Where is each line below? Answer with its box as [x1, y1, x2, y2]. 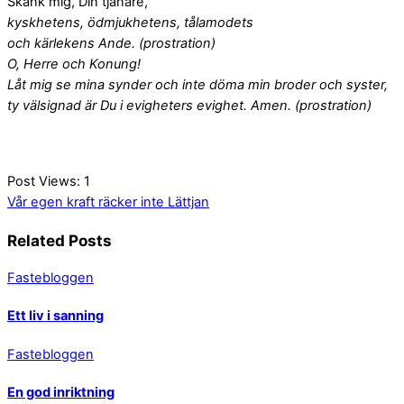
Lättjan [164, 193, 209, 210]
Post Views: [7, 172, 80, 189]
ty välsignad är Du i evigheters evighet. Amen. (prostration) [7, 96, 372, 114]
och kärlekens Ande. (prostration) [7, 34, 216, 51]
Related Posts [7, 230, 112, 250]
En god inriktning [7, 383, 115, 400]
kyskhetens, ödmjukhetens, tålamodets [7, 14, 253, 31]
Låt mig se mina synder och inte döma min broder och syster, [7, 76, 388, 93]
